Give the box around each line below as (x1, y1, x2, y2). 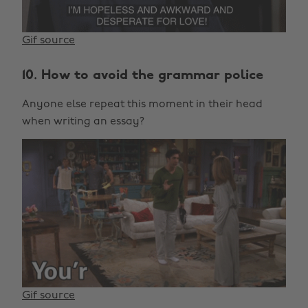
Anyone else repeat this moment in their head (22, 99, 263, 111)
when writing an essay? (22, 116, 144, 128)
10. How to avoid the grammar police (22, 69, 263, 83)
